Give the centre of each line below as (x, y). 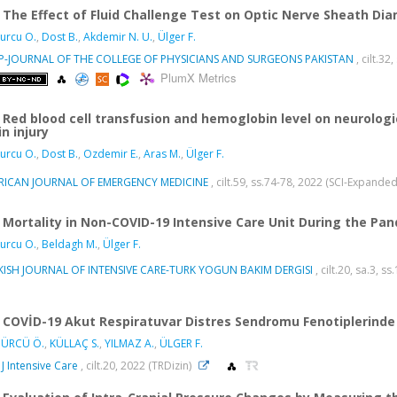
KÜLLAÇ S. (74, 343)
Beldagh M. (70, 244)
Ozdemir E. (111, 153)
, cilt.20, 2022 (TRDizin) (136, 365)
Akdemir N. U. (118, 36)
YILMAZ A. (129, 343)
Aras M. (162, 153)
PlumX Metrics (198, 78)
